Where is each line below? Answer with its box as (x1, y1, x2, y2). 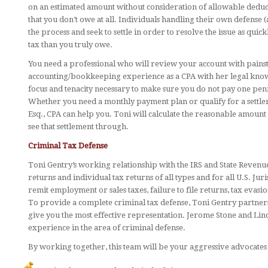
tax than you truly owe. (28, 39, 112, 49)
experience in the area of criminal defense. (28, 223, 185, 233)
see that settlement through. (28, 121, 129, 131)
